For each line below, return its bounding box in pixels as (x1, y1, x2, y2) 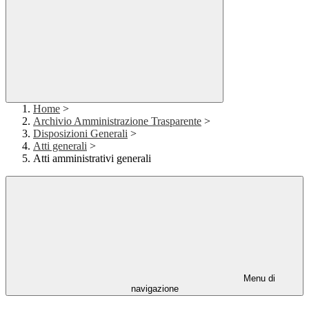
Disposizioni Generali (33, 128, 128, 140)
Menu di (241, 273, 275, 284)
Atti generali (33, 140, 87, 152)
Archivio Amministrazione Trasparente (33, 115, 201, 128)
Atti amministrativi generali (33, 152, 151, 165)
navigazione (130, 283, 179, 295)
